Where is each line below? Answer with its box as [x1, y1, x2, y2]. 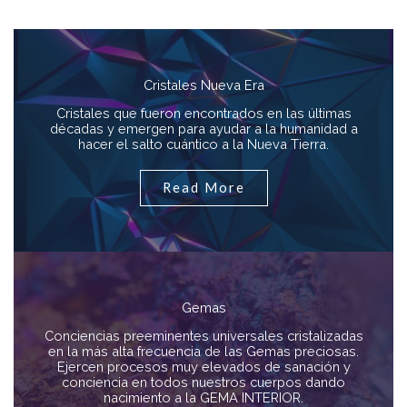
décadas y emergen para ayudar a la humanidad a [49, 121, 358, 137]
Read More [162, 180, 245, 196]
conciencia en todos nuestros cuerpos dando [62, 374, 345, 391]
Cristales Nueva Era [143, 77, 264, 94]
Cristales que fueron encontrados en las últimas [55, 105, 352, 122]
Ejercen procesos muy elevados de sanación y [56, 359, 351, 375]
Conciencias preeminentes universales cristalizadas [44, 328, 363, 344]
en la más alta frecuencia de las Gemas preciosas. [48, 343, 359, 360]
